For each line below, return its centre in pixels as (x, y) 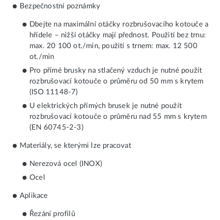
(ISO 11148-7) (54, 92)
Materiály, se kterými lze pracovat (75, 145)
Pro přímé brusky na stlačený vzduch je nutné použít (116, 70)
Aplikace (34, 195)
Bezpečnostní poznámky (60, 6)
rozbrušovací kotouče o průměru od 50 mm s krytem (117, 81)
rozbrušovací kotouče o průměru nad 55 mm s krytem (118, 116)
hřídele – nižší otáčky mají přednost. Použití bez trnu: (118, 35)
